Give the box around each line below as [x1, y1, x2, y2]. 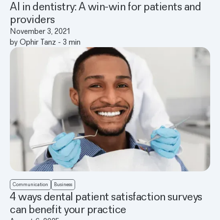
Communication [13, 181, 48, 188]
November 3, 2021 [10, 26, 70, 36]
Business [54, 181, 72, 188]
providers [10, 11, 55, 26]
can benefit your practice [10, 202, 126, 217]
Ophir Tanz [20, 36, 56, 47]
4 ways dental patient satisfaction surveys [10, 189, 202, 204]
